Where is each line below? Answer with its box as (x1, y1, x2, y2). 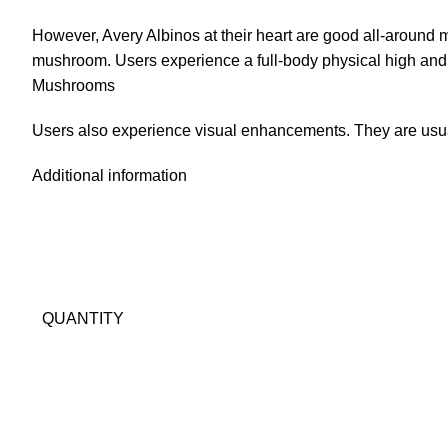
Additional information (32, 167, 187, 185)
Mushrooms (32, 77, 115, 95)
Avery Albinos (102, 27, 200, 45)
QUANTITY (42, 310, 124, 328)
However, (32, 27, 102, 45)
